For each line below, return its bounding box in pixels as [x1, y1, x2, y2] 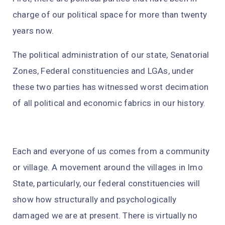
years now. [13, 26, 56, 36]
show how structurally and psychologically [13, 194, 177, 205]
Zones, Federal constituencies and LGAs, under [13, 66, 194, 76]
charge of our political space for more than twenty [13, 10, 207, 20]
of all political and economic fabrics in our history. [13, 98, 208, 108]
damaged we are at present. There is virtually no [13, 210, 198, 221]
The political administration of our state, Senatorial [13, 50, 209, 60]
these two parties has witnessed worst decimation [13, 82, 209, 92]
